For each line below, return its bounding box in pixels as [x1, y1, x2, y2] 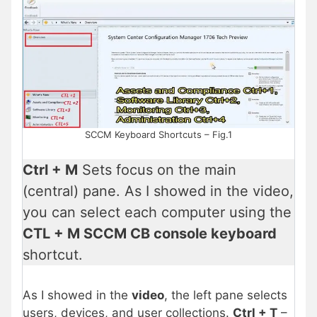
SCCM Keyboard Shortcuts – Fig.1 [85, 128, 232, 140]
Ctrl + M [23, 161, 78, 179]
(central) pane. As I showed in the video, [23, 183, 294, 200]
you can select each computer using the [23, 204, 292, 221]
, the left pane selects [164, 288, 287, 303]
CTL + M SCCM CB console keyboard [23, 225, 277, 243]
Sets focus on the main [78, 161, 236, 179]
